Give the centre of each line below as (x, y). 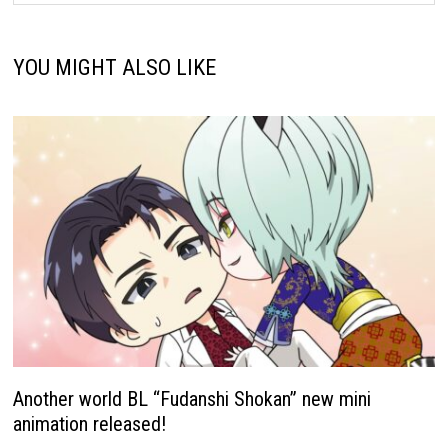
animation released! (90, 424)
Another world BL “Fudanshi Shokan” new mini (192, 399)
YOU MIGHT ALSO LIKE (115, 68)
